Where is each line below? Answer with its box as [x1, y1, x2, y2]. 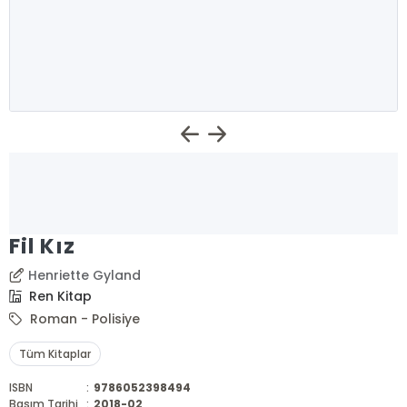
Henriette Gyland [28, 266, 142, 284]
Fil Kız [9, 232, 75, 261]
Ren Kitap [25, 287, 93, 305]
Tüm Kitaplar [19, 346, 92, 362]
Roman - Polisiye [26, 310, 141, 328]
